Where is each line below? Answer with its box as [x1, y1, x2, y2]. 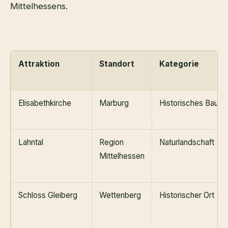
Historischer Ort [159, 190, 214, 200]
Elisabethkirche [18, 98, 71, 108]
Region [99, 137, 124, 147]
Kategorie [159, 59, 199, 69]
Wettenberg [99, 190, 141, 200]
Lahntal [18, 137, 43, 147]
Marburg [99, 98, 129, 108]
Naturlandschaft [159, 137, 214, 147]
